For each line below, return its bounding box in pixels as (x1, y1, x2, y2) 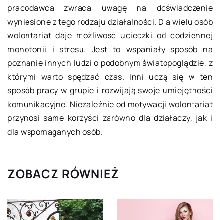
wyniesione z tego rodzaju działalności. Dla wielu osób (7, 16, 213, 27)
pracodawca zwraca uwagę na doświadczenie (7, 2, 213, 14)
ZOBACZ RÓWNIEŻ (7, 165, 119, 182)
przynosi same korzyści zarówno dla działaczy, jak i (7, 112, 213, 124)
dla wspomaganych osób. (7, 126, 103, 137)
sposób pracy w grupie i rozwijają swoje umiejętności (7, 85, 213, 96)
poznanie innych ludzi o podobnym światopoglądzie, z (7, 57, 213, 69)
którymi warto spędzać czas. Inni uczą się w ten (7, 71, 213, 82)
